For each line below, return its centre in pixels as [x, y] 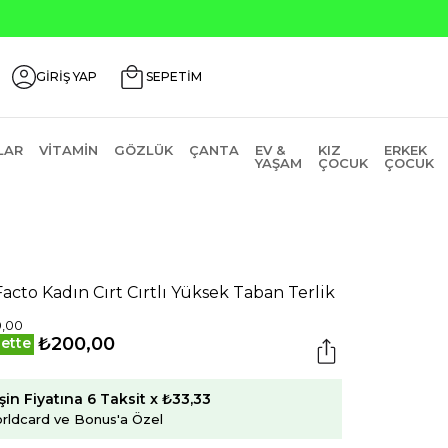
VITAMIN [68, 150]
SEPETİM [174, 76]
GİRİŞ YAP [66, 76]
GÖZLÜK [143, 150]
